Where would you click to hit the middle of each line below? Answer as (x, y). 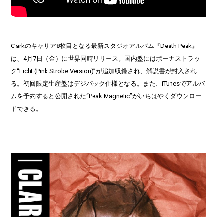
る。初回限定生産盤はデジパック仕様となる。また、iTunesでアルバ (108, 83)
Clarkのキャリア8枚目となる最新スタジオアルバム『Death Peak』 (105, 46)
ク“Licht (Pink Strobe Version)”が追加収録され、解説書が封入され (104, 71)
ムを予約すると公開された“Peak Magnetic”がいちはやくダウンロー (106, 96)
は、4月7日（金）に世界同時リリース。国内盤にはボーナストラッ (106, 58)
